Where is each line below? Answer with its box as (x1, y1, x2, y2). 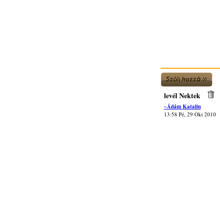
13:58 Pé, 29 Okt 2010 (164, 110, 216, 118)
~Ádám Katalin (164, 103, 201, 110)
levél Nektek (164, 90, 200, 101)
